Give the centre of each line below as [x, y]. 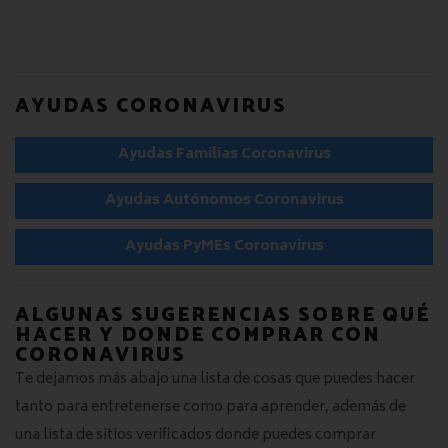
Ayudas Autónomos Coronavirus [224, 201]
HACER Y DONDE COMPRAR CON [198, 336]
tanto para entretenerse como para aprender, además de [210, 408]
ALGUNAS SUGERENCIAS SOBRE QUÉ [222, 316]
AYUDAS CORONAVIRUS [151, 107]
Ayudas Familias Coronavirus [224, 155]
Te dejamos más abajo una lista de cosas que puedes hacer [215, 380]
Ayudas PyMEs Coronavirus [224, 247]
